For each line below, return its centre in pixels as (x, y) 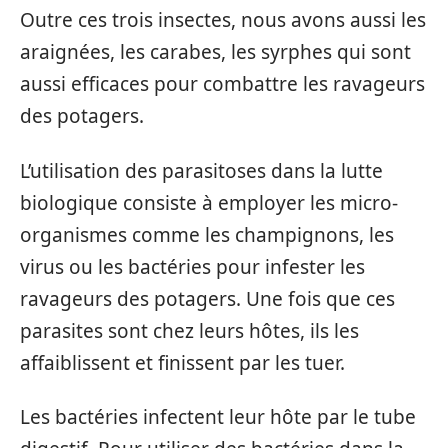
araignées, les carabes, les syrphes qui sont (215, 52)
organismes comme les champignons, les (207, 234)
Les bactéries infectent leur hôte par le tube (218, 417)
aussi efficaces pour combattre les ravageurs (222, 84)
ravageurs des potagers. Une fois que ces (207, 298)
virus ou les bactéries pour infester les (192, 266)
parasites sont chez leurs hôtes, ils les (189, 330)
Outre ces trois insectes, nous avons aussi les (223, 20)
